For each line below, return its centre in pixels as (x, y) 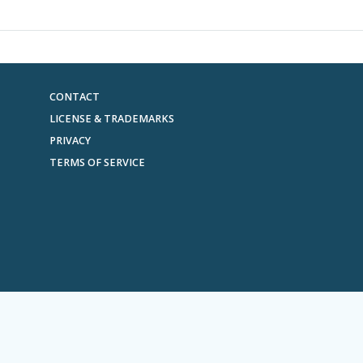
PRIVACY (70, 141)
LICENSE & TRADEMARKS (111, 119)
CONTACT (74, 97)
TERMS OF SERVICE (97, 162)
